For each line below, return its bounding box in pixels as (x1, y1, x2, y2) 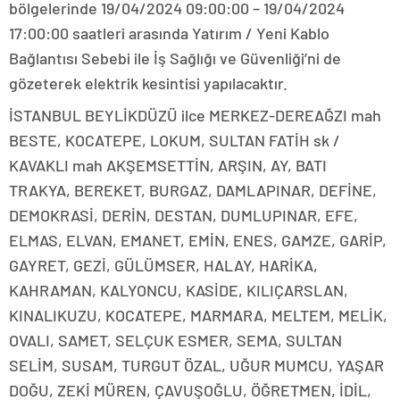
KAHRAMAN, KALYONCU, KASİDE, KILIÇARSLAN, (9, 280, 348, 301)
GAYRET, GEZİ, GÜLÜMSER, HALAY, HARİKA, (9, 255, 318, 276)
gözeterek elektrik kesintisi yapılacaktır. (9, 73, 287, 94)
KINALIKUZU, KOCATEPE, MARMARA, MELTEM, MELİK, (9, 305, 387, 326)
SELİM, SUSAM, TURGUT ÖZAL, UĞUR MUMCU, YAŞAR (9, 355, 384, 376)
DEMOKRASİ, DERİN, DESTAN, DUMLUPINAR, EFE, (9, 205, 358, 226)
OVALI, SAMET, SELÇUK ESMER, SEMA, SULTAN (9, 330, 342, 351)
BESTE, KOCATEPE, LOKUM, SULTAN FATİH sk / (9, 130, 340, 151)
